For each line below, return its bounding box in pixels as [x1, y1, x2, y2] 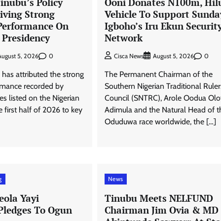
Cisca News [113, 52, 144, 60]
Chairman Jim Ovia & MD [104, 204, 219, 217]
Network [104, 31, 145, 44]
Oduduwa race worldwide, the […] [104, 117, 216, 127]
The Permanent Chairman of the [104, 70, 213, 79]
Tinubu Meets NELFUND [104, 192, 213, 205]
